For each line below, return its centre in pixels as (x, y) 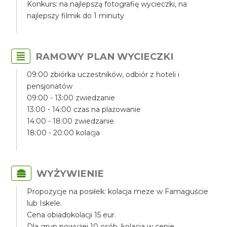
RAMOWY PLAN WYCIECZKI (105, 56)
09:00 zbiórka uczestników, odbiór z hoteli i (103, 74)
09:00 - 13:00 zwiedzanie (71, 98)
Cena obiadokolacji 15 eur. (73, 215)
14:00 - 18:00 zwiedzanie (71, 121)
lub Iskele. (45, 203)
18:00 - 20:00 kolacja (64, 133)
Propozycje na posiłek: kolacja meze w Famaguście (118, 192)
